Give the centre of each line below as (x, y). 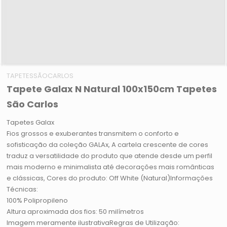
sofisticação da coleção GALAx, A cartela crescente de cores (108, 145)
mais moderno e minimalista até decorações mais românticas (111, 167)
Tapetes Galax (31, 123)
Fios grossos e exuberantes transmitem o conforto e (93, 134)
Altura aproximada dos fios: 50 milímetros (75, 212)
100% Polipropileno (37, 201)
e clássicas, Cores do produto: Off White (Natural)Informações (110, 178)
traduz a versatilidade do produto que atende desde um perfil (110, 156)
